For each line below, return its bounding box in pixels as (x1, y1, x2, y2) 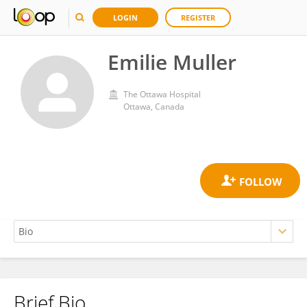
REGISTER (181, 12, 215, 23)
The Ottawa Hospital (123, 88, 201, 100)
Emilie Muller (108, 48, 236, 76)
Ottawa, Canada (123, 101, 184, 112)
